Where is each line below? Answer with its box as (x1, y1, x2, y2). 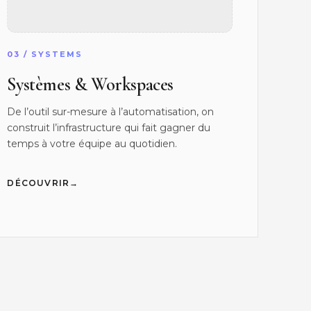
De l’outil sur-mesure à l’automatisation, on (7, 106, 215, 119)
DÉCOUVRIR (7, 178, 70, 189)
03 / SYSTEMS (7, 49, 83, 60)
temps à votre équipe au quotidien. (7, 137, 178, 151)
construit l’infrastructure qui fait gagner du (7, 121, 211, 135)
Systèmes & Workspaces (7, 74, 174, 96)
